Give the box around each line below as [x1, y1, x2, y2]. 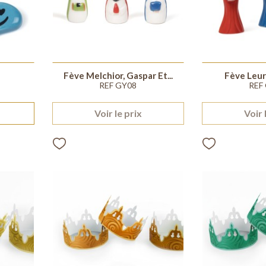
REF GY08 [99, 80, 137, 90]
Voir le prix [94, 107, 142, 119]
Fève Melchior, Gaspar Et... [63, 69, 173, 81]
